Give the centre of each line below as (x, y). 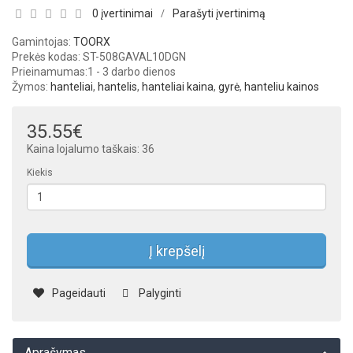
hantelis (117, 87)
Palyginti (160, 293)
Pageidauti (79, 293)
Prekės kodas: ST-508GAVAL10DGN (99, 57)
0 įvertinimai (123, 13)
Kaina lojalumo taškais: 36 (91, 149)
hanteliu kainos (282, 87)
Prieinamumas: (50, 72)
